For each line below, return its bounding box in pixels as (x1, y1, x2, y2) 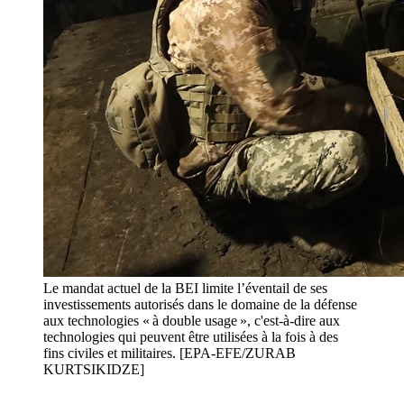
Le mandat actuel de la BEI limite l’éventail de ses (43, 280, 327, 297)
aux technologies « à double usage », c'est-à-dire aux (43, 313, 340, 329)
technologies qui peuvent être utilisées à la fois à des (43, 329, 338, 345)
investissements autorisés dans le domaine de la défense (43, 297, 357, 313)
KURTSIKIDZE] (43, 362, 144, 378)
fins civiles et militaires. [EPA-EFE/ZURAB (43, 345, 296, 362)
